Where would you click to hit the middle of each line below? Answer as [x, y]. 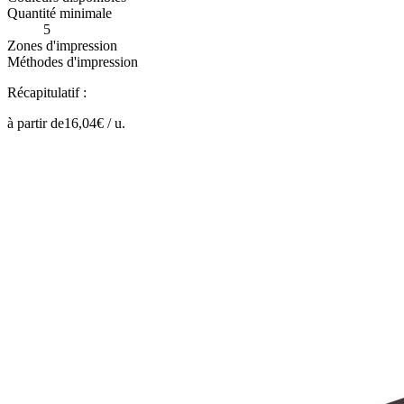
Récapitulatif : [47, 92]
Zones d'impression [62, 45]
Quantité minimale [60, 13]
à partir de [36, 123]
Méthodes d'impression [73, 61]
